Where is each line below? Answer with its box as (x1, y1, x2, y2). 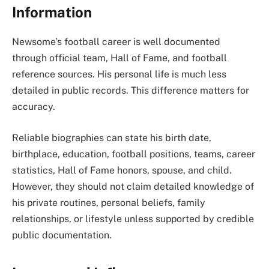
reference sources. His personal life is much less (12, 68, 226, 80)
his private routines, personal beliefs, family (12, 196, 205, 208)
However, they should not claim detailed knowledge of (12, 180, 254, 192)
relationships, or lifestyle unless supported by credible (12, 213, 254, 225)
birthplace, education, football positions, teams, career (12, 148, 255, 160)
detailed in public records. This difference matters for (12, 85, 249, 97)
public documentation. (12, 229, 112, 241)
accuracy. (12, 101, 55, 113)
